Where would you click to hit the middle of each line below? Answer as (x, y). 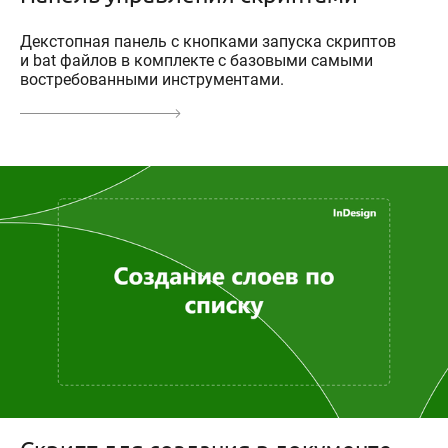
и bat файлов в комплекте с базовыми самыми (196, 61)
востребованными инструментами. (152, 80)
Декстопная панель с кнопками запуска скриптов (208, 42)
